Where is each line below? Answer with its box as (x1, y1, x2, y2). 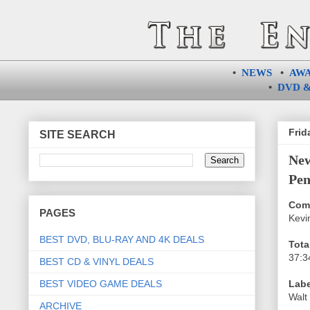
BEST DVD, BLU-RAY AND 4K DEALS (39, 233, 204, 245)
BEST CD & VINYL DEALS (39, 255, 154, 267)
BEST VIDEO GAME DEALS (39, 277, 162, 289)
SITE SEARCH (39, 128, 116, 140)
